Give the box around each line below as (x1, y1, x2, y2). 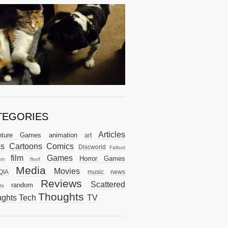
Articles (98, 130, 125, 139)
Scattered (91, 180, 125, 189)
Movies (54, 166, 80, 176)
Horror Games (79, 154, 126, 162)
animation (48, 131, 77, 139)
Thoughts (38, 190, 84, 203)
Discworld (78, 143, 106, 150)
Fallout (109, 144, 125, 150)
